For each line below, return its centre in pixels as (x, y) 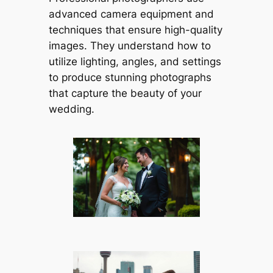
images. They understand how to (129, 46)
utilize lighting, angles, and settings (135, 62)
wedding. (71, 109)
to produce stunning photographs (130, 78)
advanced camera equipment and (131, 14)
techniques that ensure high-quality (135, 30)
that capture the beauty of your (125, 94)
